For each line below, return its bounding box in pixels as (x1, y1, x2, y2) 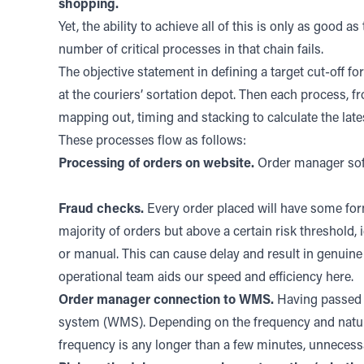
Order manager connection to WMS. (58, 294, 274, 307)
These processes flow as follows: (58, 135, 246, 148)
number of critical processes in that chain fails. (58, 44, 323, 57)
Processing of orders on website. (58, 158, 254, 171)
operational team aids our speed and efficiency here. (58, 271, 353, 284)
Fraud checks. (58, 203, 144, 216)
